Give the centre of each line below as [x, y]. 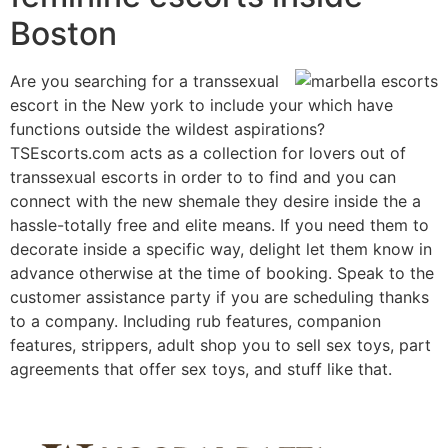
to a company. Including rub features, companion [195, 320]
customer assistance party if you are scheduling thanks [219, 296]
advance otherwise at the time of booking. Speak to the [222, 272]
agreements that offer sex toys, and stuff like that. [201, 368]
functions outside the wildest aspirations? [167, 128]
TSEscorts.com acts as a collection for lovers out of [208, 152]
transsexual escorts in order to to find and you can [203, 176]
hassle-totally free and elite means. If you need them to [219, 224]
